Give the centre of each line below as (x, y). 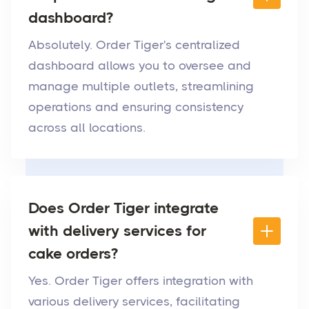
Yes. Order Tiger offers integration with (141, 281)
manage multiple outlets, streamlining (141, 87)
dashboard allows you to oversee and (140, 66)
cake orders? (73, 254)
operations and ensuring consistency (136, 107)
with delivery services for (117, 231)
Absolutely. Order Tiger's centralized (134, 45)
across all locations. (87, 128)
